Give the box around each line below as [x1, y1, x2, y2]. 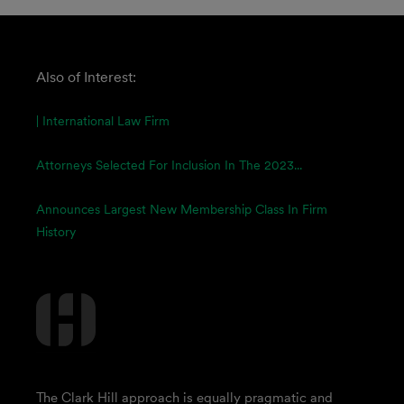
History [36, 224, 76, 240]
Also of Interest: [36, 68, 136, 86]
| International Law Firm [36, 113, 170, 129]
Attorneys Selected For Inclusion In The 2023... [36, 157, 302, 173]
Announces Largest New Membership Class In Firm [36, 201, 327, 217]
